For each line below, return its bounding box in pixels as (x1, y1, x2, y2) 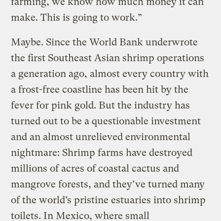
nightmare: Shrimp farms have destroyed (11, 147, 193, 158)
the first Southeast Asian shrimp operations (11, 52, 205, 64)
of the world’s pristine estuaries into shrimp (11, 194, 206, 206)
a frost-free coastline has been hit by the (11, 83, 189, 95)
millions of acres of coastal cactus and (11, 162, 180, 174)
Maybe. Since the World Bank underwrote (11, 36, 198, 48)
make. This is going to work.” (11, 11, 143, 23)
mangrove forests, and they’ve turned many (11, 178, 205, 190)
